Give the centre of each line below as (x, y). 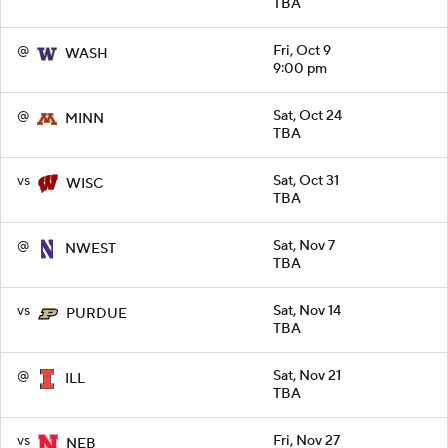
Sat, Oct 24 (307, 116)
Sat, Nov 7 (304, 246)
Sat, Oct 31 (306, 181)
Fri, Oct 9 (302, 51)
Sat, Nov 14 (307, 311)
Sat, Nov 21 (307, 376)
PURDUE (96, 314)
